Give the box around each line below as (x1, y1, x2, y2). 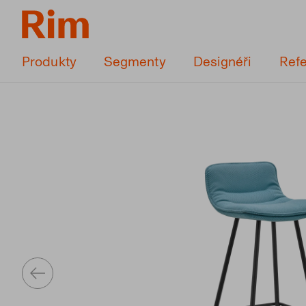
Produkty (22, 53, 76, 70)
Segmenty (103, 53, 166, 70)
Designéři (193, 53, 252, 70)
